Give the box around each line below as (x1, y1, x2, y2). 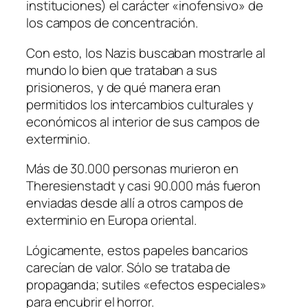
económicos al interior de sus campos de (26, 112, 261, 131)
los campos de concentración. (26, 14, 199, 32)
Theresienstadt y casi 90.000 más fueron (26, 177, 261, 195)
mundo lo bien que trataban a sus (26, 60, 217, 79)
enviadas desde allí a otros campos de (26, 194, 244, 212)
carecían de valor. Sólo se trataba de (26, 258, 231, 276)
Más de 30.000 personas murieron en (26, 159, 239, 178)
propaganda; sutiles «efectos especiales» (26, 275, 267, 294)
